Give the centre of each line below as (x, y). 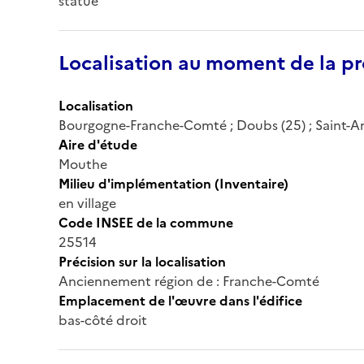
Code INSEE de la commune (146, 222)
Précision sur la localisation (142, 261)
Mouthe (83, 164)
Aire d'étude (98, 144)
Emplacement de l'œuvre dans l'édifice (180, 300)
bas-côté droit (103, 320)
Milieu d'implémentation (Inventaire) (173, 183)
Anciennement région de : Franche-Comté (189, 281)
